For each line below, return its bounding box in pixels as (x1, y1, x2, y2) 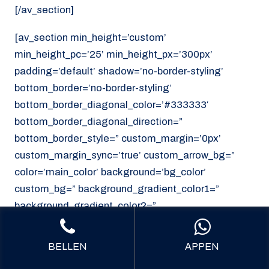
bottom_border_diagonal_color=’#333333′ (14, 99, 208, 111)
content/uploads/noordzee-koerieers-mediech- (14, 250, 230, 262)
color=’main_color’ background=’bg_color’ (14, 166, 206, 178)
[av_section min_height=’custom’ (14, 32, 166, 44)
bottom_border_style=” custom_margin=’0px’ (14, 133, 221, 145)
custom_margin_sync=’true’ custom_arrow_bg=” (14, 150, 235, 162)
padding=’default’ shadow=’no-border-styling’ (14, 65, 223, 77)
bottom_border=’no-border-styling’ (14, 82, 172, 94)
